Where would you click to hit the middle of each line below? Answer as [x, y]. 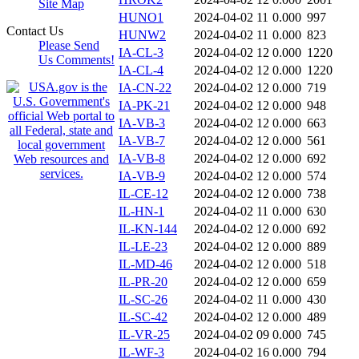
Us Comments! [77, 60]
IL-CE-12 [143, 194]
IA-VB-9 [142, 176]
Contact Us [35, 31]
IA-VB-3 [142, 123]
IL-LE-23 [143, 247]
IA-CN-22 [145, 88]
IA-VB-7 [142, 141]
